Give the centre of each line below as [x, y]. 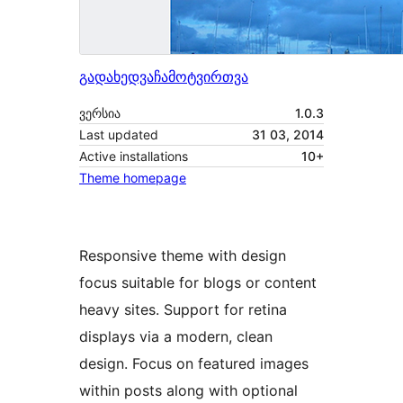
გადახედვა [116, 77]
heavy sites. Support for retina [183, 310]
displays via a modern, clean [176, 337]
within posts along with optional [188, 391]
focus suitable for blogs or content [198, 283]
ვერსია [100, 113]
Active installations [134, 157]
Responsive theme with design [183, 256]
